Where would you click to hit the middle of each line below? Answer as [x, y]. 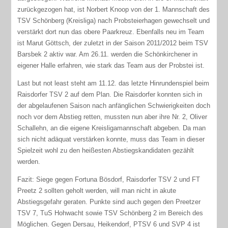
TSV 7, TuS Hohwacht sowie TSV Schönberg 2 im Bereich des [110, 213]
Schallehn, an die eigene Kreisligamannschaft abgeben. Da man [112, 128]
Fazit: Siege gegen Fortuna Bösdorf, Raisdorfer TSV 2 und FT [109, 179]
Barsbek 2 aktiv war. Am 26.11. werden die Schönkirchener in [108, 54]
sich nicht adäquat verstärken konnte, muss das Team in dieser [111, 139]
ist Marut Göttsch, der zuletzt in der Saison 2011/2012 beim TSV [113, 43]
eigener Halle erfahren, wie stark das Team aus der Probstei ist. [112, 65]
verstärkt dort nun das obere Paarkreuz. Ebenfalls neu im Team [111, 32]
